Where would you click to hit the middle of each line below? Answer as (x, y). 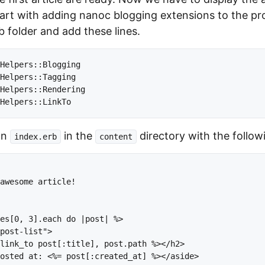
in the (78, 136)
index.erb (35, 137)
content (116, 137)
